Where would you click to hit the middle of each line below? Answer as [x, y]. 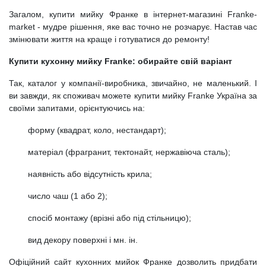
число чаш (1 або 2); [68, 196]
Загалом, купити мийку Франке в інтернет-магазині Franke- [133, 14]
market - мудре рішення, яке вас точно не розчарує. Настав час [133, 26]
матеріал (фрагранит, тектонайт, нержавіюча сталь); [129, 152]
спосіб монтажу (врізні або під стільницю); [110, 218]
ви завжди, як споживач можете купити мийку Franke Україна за [133, 95]
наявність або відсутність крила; [90, 174]
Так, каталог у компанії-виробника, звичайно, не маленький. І [133, 83]
